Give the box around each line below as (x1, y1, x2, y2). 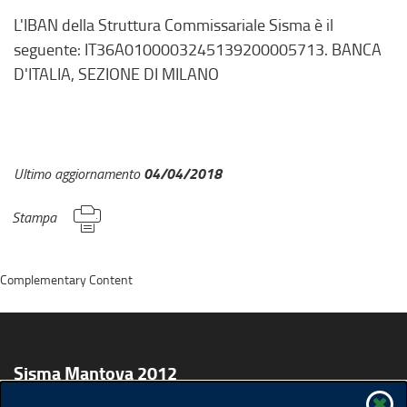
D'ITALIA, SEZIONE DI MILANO (14, 63, 219, 85)
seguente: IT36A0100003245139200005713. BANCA (14, 38, 382, 61)
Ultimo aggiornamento (14, 164, 144, 184)
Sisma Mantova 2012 (14, 360, 177, 387)
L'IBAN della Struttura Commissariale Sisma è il (14, 14, 333, 36)
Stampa (12, 207, 56, 228)
